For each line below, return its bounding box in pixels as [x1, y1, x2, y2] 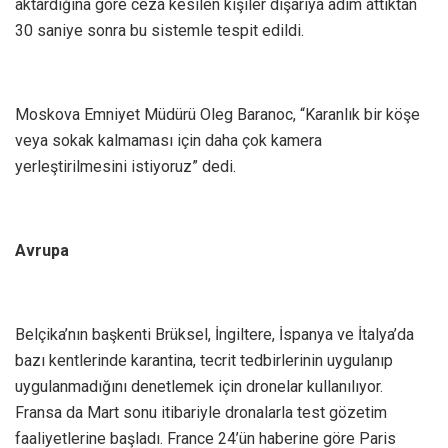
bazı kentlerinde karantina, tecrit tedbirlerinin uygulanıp [15, 351, 393, 371]
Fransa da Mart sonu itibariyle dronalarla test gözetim [15, 403, 387, 423]
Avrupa [15, 241, 69, 261]
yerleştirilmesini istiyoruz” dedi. [15, 157, 236, 177]
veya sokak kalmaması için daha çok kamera [15, 131, 322, 151]
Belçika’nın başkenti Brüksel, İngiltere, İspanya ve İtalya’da [15, 325, 414, 345]
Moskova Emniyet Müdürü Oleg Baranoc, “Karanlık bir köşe [15, 105, 420, 125]
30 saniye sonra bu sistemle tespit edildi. [15, 21, 304, 41]
